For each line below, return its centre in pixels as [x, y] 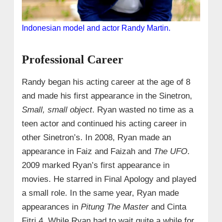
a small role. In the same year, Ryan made [100, 193]
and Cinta [167, 207]
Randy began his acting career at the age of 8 [106, 82]
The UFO [170, 151]
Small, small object [57, 110]
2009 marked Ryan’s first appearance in [95, 165]
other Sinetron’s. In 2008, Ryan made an [96, 137]
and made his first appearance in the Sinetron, [107, 96]
